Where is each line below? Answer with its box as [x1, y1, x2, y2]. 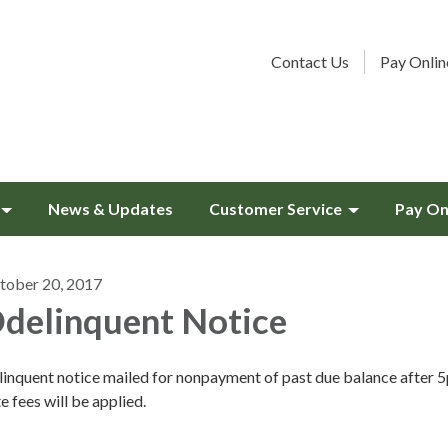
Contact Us [271, 52, 349, 71]
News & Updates [48, 199, 173, 218]
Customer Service [209, 199, 342, 218]
